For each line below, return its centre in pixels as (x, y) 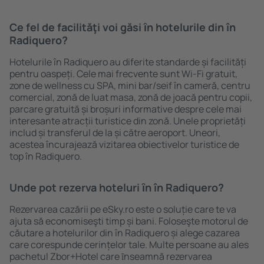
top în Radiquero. (46, 156)
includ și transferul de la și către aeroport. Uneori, (115, 133)
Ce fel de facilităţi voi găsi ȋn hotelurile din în (123, 27)
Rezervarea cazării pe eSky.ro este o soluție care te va (123, 209)
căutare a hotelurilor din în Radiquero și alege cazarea (125, 233)
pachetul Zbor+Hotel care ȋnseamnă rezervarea (111, 256)
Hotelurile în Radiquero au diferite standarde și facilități (128, 62)
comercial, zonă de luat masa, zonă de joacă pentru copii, (131, 97)
